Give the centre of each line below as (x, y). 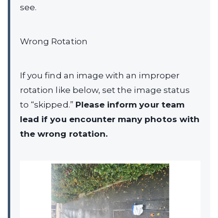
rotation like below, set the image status (105, 90)
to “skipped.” (48, 104)
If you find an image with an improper (100, 75)
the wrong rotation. (64, 134)
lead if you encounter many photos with (110, 119)
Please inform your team (130, 104)
